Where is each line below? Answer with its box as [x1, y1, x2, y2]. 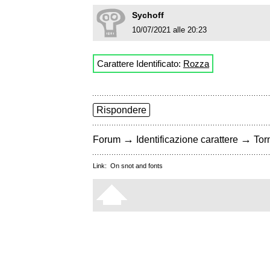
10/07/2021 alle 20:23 [132, 25, 207, 35]
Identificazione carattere [136, 134, 238, 145]
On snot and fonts [110, 162, 163, 170]
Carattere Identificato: [97, 58, 183, 69]
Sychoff [132, 10, 164, 20]
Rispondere [96, 105, 146, 116]
